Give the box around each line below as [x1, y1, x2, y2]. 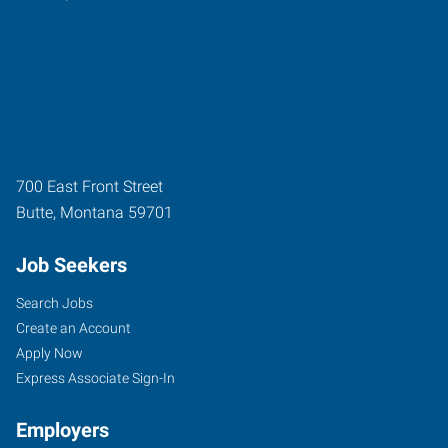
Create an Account [16, 319, 131, 336]
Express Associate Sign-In [16, 369, 175, 386]
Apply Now [16, 344, 83, 361]
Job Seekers [16, 252, 127, 277]
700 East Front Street [16, 176, 163, 196]
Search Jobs [16, 294, 93, 311]
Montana [60, 202, 124, 222]
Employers [16, 417, 109, 442]
